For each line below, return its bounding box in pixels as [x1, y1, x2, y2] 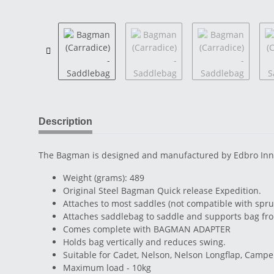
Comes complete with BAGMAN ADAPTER [63, 223, 231, 235]
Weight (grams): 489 [63, 171, 144, 183]
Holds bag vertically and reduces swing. [63, 235, 226, 248]
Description [39, 116, 92, 127]
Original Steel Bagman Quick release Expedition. [63, 184, 261, 196]
